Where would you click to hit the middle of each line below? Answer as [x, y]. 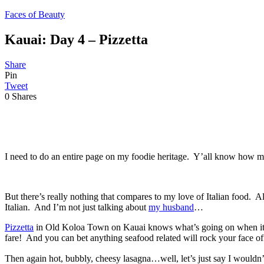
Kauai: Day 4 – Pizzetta [76, 39]
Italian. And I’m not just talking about [77, 207]
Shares [24, 96]
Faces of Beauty [35, 14]
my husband [171, 207]
